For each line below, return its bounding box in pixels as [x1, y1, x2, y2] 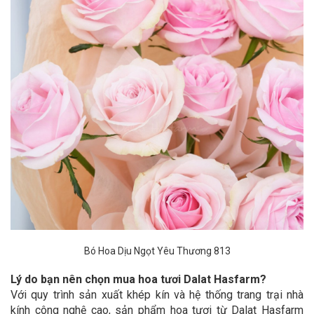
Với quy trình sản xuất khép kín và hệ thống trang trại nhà [11, 288, 303, 301]
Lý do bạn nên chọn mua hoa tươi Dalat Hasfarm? [11, 273, 266, 286]
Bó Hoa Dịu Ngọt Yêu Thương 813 [83, 245, 231, 257]
